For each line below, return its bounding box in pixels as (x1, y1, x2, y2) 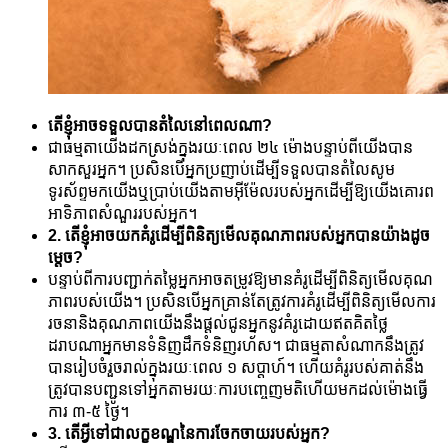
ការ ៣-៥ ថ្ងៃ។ (48, 403, 129, 421)
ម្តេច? (48, 249, 83, 267)
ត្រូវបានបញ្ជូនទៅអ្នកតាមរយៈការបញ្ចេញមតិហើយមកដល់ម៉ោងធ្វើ (48, 381, 428, 399)
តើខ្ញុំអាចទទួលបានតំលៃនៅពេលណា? (48, 117, 272, 135)
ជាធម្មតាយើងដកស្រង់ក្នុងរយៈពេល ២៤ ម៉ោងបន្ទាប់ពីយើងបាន (48, 139, 413, 157)
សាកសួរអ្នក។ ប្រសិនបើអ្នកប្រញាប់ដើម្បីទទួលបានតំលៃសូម (48, 161, 395, 179)
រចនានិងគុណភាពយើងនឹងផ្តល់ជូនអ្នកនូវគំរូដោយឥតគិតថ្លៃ (48, 315, 388, 333)
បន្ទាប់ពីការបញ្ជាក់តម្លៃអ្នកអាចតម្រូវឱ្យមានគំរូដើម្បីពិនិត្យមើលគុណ (48, 271, 433, 289)
